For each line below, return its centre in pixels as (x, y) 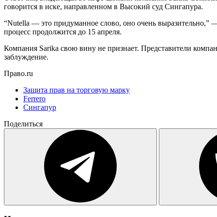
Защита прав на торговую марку (77, 90)
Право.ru (18, 73)
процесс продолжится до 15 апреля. (63, 31)
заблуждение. (26, 57)
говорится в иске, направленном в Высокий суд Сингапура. (103, 6)
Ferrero (34, 98)
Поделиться (23, 124)
